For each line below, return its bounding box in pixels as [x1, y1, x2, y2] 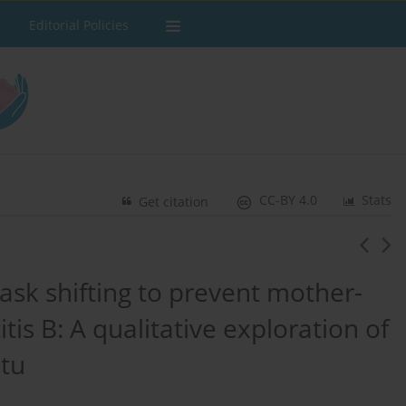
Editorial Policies [29, 16, 129, 34]
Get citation [139, 193, 209, 211]
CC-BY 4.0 [259, 191, 318, 209]
